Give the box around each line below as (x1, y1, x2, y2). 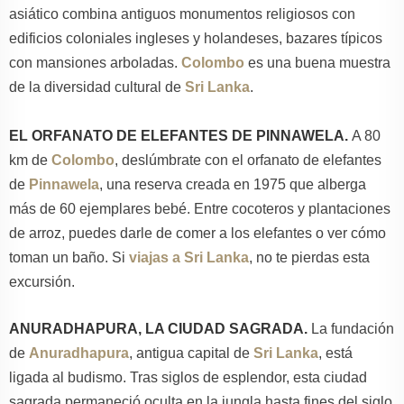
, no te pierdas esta (249, 249, 370, 265)
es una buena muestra (244, 54, 390, 70)
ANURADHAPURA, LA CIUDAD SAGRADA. (9, 320, 311, 336)
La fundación (311, 320, 394, 336)
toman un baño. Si (9, 249, 129, 265)
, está (318, 344, 353, 361)
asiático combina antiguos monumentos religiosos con (9, 5, 355, 22)
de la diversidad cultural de (9, 78, 185, 95)
